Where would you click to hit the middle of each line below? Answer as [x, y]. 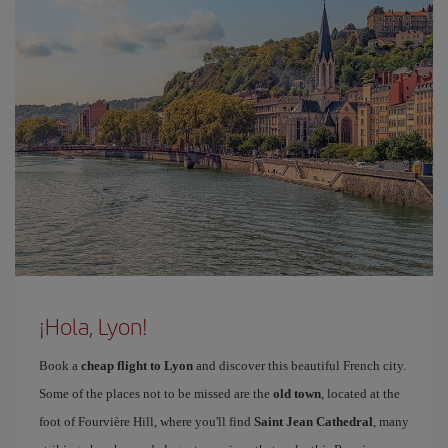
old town [297, 393]
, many [391, 421]
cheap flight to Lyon [137, 365]
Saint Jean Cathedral [313, 421]
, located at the [360, 393]
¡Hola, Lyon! [93, 326]
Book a [60, 365]
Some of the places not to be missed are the [156, 393]
